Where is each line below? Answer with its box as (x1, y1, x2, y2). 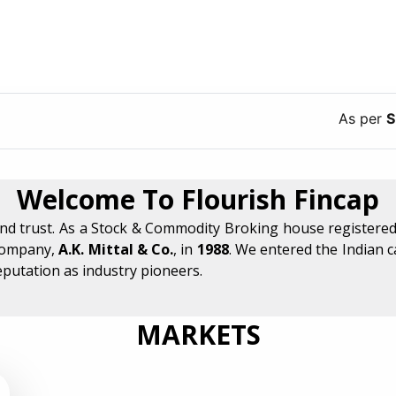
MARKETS (135, 316, 261, 353)
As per (285, 109, 333, 127)
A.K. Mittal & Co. (58, 239, 174, 259)
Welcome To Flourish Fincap (17, 180, 379, 217)
